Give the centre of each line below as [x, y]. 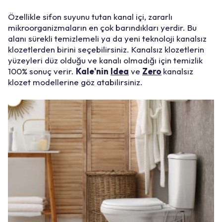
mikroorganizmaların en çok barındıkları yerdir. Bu [102, 28]
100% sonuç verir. [42, 71]
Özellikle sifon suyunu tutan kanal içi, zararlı [90, 17]
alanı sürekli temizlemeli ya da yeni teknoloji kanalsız [107, 39]
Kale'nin [92, 71]
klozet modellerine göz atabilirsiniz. [75, 82]
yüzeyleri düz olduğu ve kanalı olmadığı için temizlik [105, 60]
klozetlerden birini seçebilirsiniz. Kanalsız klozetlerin [106, 50]
